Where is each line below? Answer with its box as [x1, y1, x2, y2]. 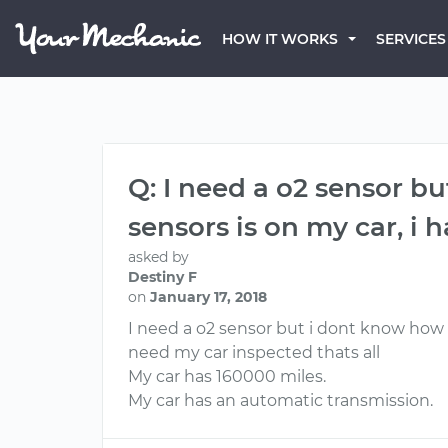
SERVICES [376, 30, 446, 48]
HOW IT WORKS [222, 30, 338, 48]
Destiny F [128, 268, 197, 286]
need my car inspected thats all [128, 343, 380, 362]
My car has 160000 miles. [128, 367, 326, 386]
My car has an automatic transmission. [128, 391, 433, 410]
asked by [128, 248, 189, 266]
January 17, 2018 [150, 288, 267, 306]
